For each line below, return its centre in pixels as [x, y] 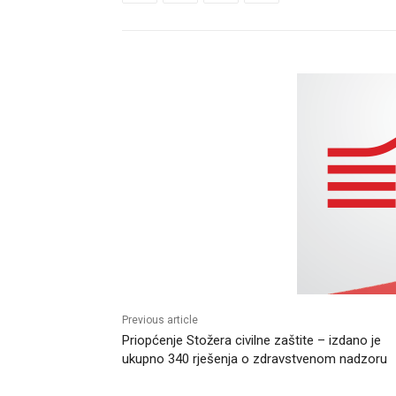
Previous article [160, 320]
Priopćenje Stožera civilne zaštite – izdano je [251, 340]
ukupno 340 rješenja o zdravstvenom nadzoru [255, 358]
